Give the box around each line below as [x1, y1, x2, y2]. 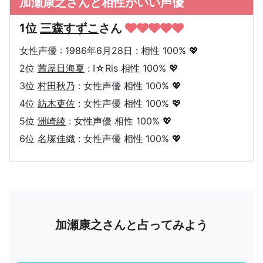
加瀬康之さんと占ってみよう [55, 217, 208, 232]
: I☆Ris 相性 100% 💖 [85, 62, 178, 74]
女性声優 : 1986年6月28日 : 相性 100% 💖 [19, 44, 198, 56]
